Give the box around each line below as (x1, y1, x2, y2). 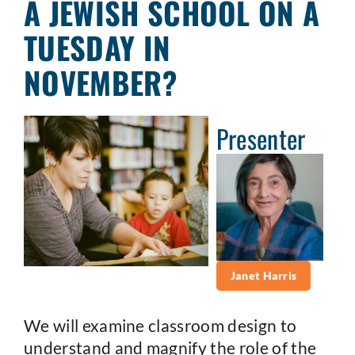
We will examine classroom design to (24, 315, 297, 336)
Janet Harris (230, 269, 297, 283)
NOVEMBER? (24, 59, 177, 105)
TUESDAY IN (24, 25, 171, 71)
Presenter (216, 120, 306, 158)
